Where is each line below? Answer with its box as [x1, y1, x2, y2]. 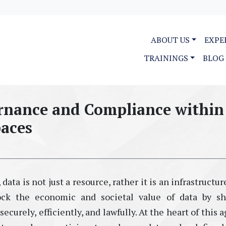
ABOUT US [150, 34, 190, 45]
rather [112, 176, 139, 188]
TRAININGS [143, 52, 188, 64]
